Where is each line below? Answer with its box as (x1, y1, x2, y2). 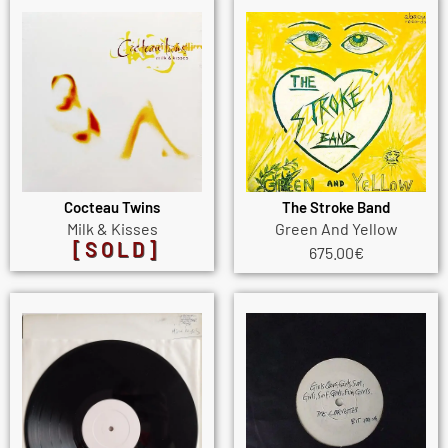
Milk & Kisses (66, 218, 158, 238)
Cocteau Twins (64, 197, 160, 216)
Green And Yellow (274, 218, 398, 238)
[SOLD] (72, 237, 160, 262)
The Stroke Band (282, 197, 390, 216)
